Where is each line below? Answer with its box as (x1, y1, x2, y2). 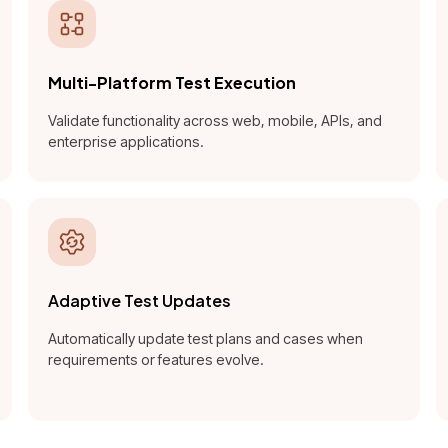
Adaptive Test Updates (47, 290, 231, 312)
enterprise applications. (47, 133, 204, 151)
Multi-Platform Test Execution (47, 72, 296, 94)
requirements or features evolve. (47, 351, 264, 369)
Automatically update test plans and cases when (47, 330, 363, 348)
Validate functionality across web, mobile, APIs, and (47, 112, 382, 130)
